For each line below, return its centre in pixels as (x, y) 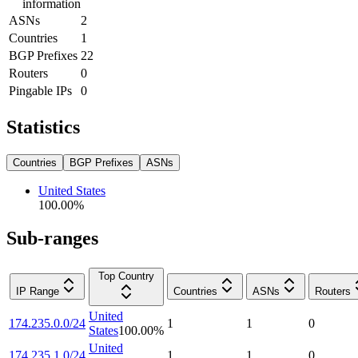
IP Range (38, 292)
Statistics (43, 127)
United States (72, 190)
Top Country (126, 276)
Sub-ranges (52, 239)
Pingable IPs (40, 90)
